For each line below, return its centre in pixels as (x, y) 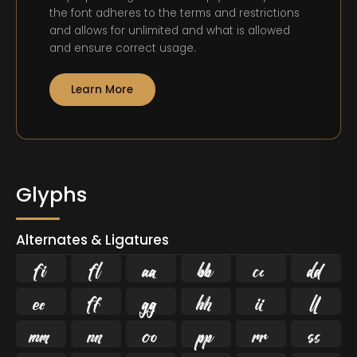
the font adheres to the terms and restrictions (175, 14)
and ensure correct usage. (123, 49)
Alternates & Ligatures (93, 239)
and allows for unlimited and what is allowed (170, 31)
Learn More (102, 89)
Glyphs (52, 194)
